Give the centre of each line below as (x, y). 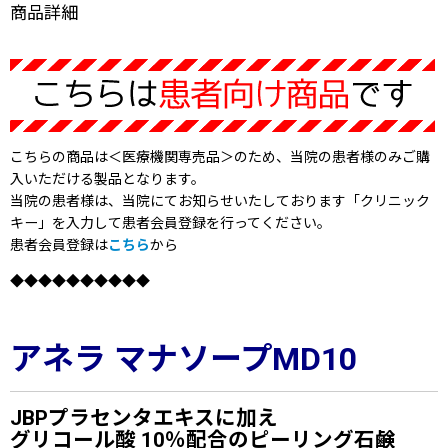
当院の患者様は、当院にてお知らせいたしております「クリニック (220, 200)
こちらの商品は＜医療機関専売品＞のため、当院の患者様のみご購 (220, 156)
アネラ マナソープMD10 (183, 358)
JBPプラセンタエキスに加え (144, 417)
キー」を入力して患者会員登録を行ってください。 (170, 222)
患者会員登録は (59, 244)
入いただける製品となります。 (107, 178)
